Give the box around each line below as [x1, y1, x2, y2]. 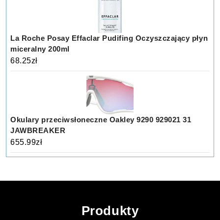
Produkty [81, 203, 139, 219]
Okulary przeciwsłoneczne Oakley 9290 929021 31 [10, 115, 192, 124]
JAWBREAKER [10, 126, 66, 135]
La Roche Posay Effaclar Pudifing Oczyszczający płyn [10, 34, 208, 43]
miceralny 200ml [10, 45, 70, 54]
